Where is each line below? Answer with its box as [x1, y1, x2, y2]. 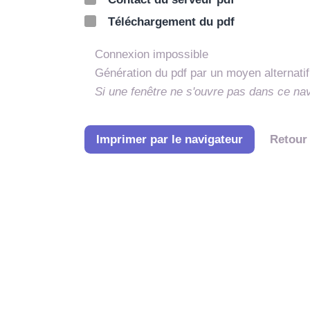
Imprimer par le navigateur [96, 132, 243, 146]
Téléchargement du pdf [108, 15, 235, 29]
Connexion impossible [95, 48, 208, 62]
